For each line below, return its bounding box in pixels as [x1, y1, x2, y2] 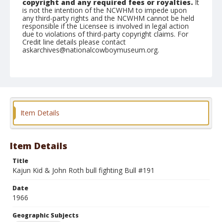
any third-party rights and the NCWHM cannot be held [22, 13, 194, 23]
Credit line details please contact [22, 37, 126, 47]
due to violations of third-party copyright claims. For [22, 29, 188, 39]
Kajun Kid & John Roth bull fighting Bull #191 [12, 166, 155, 175]
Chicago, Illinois [27, 101, 71, 110]
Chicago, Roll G [22, 72, 71, 82]
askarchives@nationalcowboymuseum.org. [22, 45, 159, 55]
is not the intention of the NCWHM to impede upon [22, 5, 187, 15]
